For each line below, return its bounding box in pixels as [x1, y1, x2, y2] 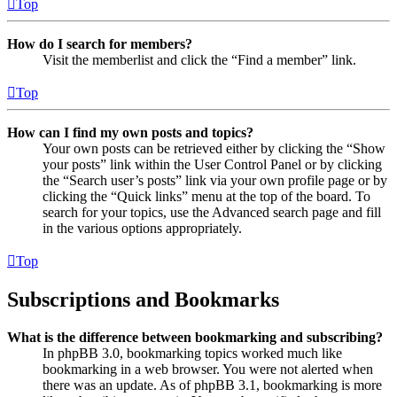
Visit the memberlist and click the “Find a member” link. [43, 52, 356, 68]
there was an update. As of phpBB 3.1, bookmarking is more [43, 378, 382, 393]
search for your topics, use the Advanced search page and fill [43, 205, 381, 221]
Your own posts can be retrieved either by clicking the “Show [43, 141, 385, 157]
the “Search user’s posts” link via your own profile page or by [43, 173, 387, 189]
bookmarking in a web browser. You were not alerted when [43, 362, 373, 378]
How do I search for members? [7, 36, 192, 52]
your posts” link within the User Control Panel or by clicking [43, 157, 382, 173]
